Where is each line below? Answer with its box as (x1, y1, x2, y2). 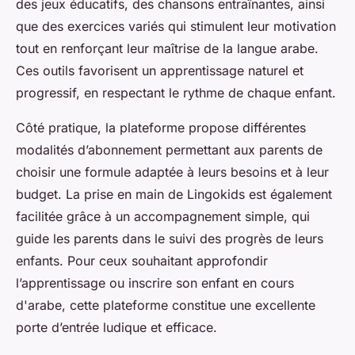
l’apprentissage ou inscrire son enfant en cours (16, 275, 294, 292)
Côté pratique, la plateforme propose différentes (16, 120, 306, 136)
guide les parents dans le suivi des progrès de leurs (16, 231, 323, 247)
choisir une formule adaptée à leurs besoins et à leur (16, 164, 329, 181)
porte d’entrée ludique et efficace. (16, 319, 217, 336)
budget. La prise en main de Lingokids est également (16, 186, 332, 203)
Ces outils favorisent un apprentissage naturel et (16, 63, 303, 79)
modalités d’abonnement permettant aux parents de (16, 142, 323, 158)
